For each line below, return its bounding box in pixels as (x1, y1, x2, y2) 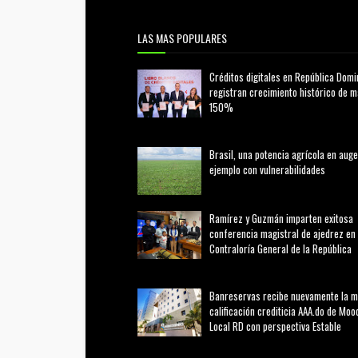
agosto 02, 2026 (150, 261, 214, 272)
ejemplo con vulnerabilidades (209, 161, 325, 177)
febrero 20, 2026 (150, 119, 220, 131)
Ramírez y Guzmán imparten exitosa (209, 210, 353, 226)
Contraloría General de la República (209, 241, 352, 257)
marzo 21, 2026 (222, 181, 286, 193)
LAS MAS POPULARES (137, 30, 227, 46)
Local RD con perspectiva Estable (209, 318, 341, 334)
